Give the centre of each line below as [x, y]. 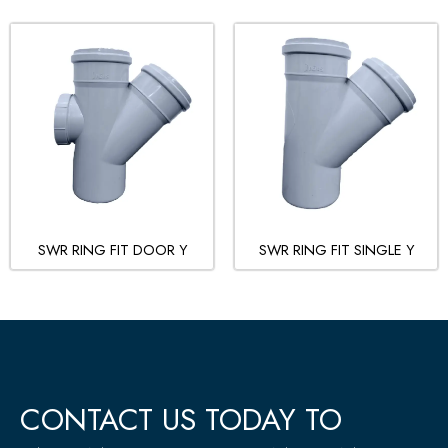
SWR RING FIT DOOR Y [112, 249]
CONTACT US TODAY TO [181, 419]
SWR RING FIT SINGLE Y [336, 249]
